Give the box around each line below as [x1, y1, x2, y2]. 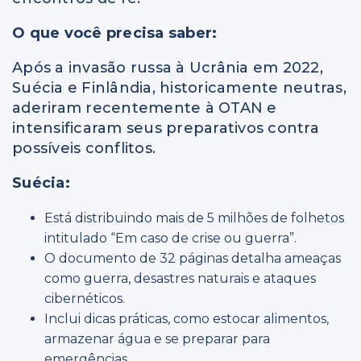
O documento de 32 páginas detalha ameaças [44, 251, 341, 267]
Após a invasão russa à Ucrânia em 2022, [12, 59, 323, 77]
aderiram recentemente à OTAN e [12, 99, 277, 118]
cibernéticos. [44, 291, 125, 307]
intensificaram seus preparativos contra [12, 119, 319, 138]
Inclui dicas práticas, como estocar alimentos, [44, 311, 329, 327]
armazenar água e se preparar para [44, 331, 270, 347]
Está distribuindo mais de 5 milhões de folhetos [44, 210, 344, 226]
